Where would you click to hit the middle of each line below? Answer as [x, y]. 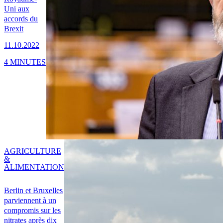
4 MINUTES [25, 62]
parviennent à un [30, 201]
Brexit [14, 29]
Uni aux [17, 9]
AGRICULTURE [33, 151]
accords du [21, 19]
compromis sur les [32, 211]
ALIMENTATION [34, 167]
